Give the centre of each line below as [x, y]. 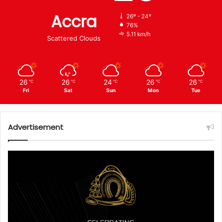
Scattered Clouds [74, 38]
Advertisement [36, 127]
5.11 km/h [139, 34]
